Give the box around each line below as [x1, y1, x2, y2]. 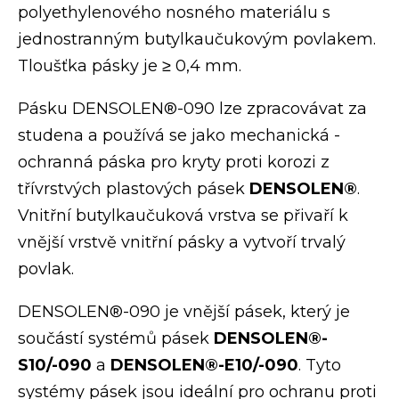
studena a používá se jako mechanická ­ [18, 125, 340, 145]
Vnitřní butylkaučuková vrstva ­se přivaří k [18, 205, 348, 225]
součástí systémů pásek [18, 328, 214, 348]
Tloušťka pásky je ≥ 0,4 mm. [18, 55, 241, 76]
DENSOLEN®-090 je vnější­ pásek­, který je [18, 301, 350, 322]
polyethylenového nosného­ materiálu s [18, 2, 330, 22]
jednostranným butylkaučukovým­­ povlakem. [18, 28, 376, 49]
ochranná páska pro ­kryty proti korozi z [18, 151, 330, 172]
